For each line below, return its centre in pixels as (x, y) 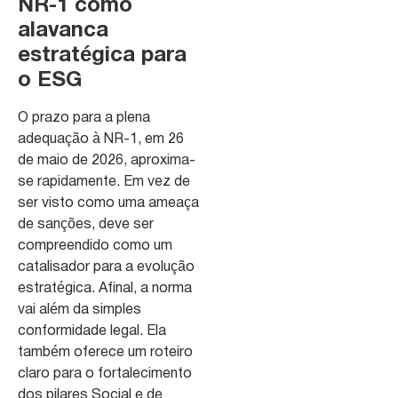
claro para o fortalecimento (105, 374)
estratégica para (102, 56)
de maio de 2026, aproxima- (107, 160)
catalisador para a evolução (106, 267)
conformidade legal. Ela (92, 331)
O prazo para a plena (84, 118)
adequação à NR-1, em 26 (101, 139)
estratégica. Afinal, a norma (105, 288)
